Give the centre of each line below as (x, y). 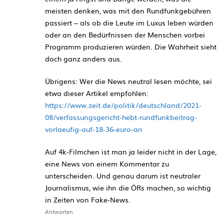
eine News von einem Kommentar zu (107, 163)
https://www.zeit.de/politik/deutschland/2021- (123, 105)
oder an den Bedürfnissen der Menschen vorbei (125, 34)
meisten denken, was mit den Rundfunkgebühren (128, 10)
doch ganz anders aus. (83, 58)
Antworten (59, 211)
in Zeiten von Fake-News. (88, 199)
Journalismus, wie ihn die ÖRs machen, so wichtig (128, 187)
